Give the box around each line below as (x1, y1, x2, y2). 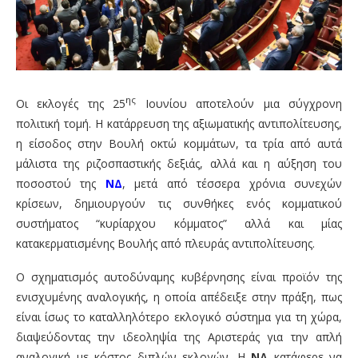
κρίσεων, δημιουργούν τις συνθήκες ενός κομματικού (16, 196, 342, 212)
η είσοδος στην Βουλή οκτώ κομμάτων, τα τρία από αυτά (16, 136, 342, 152)
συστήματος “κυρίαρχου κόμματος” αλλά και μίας (16, 216, 342, 232)
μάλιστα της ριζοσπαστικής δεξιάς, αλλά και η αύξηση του (16, 156, 342, 172)
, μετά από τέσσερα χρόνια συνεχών (121, 176, 343, 192)
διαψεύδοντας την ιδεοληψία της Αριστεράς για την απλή (16, 329, 342, 345)
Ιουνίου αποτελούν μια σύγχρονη (136, 96, 343, 112)
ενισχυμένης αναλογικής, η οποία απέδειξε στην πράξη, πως (16, 289, 342, 305)
